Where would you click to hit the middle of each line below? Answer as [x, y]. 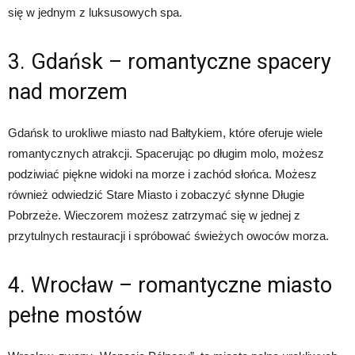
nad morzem [68, 92]
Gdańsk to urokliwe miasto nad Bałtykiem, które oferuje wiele [165, 133]
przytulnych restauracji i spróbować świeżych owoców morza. [168, 236]
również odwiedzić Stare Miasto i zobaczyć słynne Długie [156, 195]
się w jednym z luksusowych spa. [95, 12]
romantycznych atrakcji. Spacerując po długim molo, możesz [166, 153]
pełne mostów [75, 315]
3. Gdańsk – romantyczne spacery [170, 62]
